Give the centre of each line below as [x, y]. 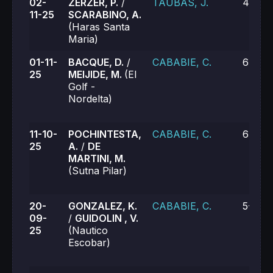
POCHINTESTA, [105, 134]
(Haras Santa [99, 27]
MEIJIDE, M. [96, 74]
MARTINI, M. [97, 158]
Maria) [83, 39]
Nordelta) [90, 99]
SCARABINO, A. [105, 15]
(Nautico [88, 230]
